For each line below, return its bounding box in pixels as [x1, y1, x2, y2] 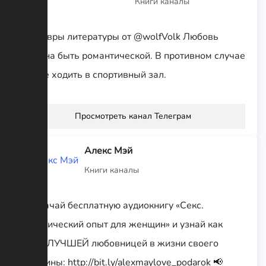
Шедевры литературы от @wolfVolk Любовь [21, 30, 218, 43]
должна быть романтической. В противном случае [21, 49, 245, 62]
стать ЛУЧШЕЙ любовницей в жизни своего [21, 236, 218, 250]
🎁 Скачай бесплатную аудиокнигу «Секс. [21, 198, 204, 212]
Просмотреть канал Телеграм [75, 110, 191, 122]
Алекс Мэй [84, 144, 132, 157]
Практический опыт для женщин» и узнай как [21, 217, 223, 231]
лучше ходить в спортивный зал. [21, 68, 166, 81]
